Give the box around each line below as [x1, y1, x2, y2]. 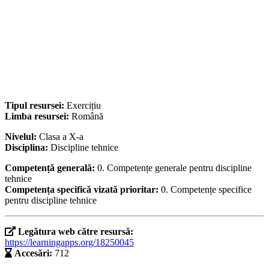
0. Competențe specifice [161, 184, 252, 195]
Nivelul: [5, 131, 39, 142]
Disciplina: [5, 142, 50, 153]
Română [71, 111, 103, 122]
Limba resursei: [5, 111, 71, 122]
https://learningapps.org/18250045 [5, 237, 134, 248]
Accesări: [14, 248, 52, 259]
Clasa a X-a [39, 131, 83, 142]
